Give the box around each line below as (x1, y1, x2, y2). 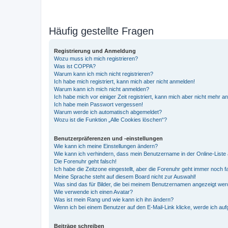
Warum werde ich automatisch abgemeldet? (54, 108, 162, 115)
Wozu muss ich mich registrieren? (54, 55, 138, 62)
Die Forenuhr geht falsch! (54, 158, 117, 164)
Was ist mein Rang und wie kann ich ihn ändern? (54, 196, 174, 203)
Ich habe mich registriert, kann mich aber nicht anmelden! (54, 78, 195, 84)
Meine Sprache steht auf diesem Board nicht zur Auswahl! (54, 173, 196, 180)
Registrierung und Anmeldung (54, 47, 136, 54)
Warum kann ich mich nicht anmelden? (54, 85, 149, 92)
